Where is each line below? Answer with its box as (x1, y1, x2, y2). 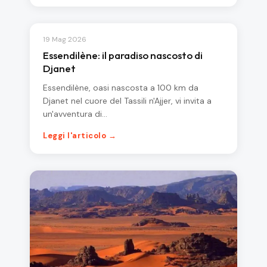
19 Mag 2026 (43, 34, 86, 44)
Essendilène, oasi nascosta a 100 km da (43, 82, 198, 93)
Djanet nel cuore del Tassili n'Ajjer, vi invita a (43, 95, 212, 106)
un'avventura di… (43, 108, 107, 119)
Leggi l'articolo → (43, 130, 117, 141)
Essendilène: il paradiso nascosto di (43, 48, 203, 61)
